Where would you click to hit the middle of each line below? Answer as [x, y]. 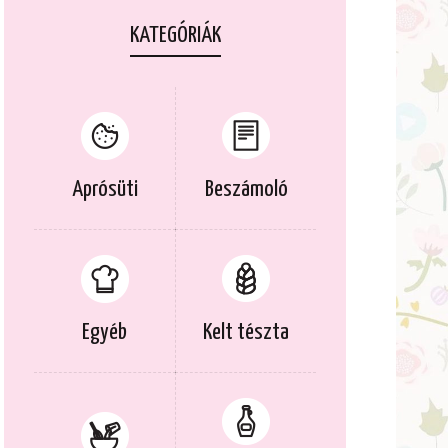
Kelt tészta [246, 332]
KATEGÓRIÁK [175, 35]
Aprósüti [104, 189]
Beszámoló [246, 189]
